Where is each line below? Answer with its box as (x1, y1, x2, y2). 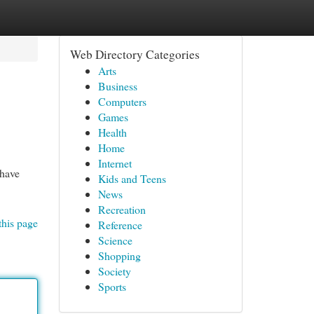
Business (97, 78, 137, 93)
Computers (97, 94, 146, 109)
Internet (97, 156, 132, 170)
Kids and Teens (97, 171, 166, 186)
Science (97, 233, 132, 247)
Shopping (97, 248, 141, 263)
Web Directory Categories (69, 46, 200, 62)
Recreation (97, 202, 146, 217)
